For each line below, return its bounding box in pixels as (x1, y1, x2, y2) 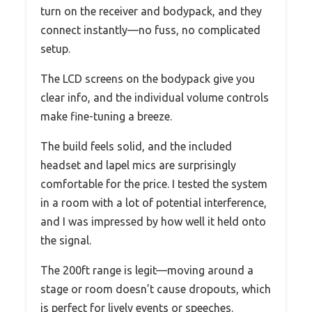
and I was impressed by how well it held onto (40, 214, 266, 228)
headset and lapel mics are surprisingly (40, 158, 236, 171)
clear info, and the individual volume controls (40, 91, 269, 104)
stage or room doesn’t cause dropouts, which (40, 282, 271, 295)
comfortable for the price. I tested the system (40, 177, 267, 190)
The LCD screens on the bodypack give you (40, 72, 255, 85)
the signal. (40, 233, 91, 247)
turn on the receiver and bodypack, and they (40, 4, 262, 17)
